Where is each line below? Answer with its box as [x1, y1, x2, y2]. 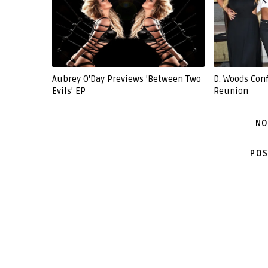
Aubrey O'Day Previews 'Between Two [52, 74, 201, 84]
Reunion [214, 86, 249, 96]
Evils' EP [52, 86, 86, 96]
